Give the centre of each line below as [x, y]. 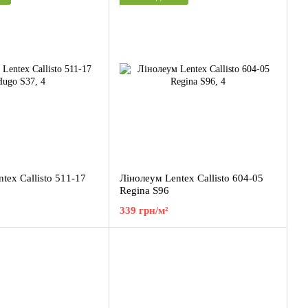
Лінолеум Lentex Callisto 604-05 [191, 178]
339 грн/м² [144, 210]
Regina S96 [144, 190]
